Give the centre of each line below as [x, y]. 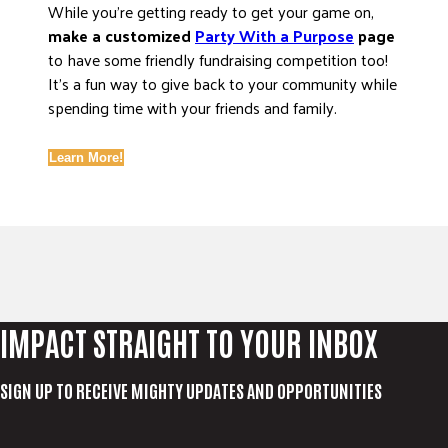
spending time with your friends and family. [192, 107]
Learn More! [86, 157]
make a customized [121, 35]
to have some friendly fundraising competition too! [218, 59]
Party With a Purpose [274, 35]
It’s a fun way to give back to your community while [222, 83]
